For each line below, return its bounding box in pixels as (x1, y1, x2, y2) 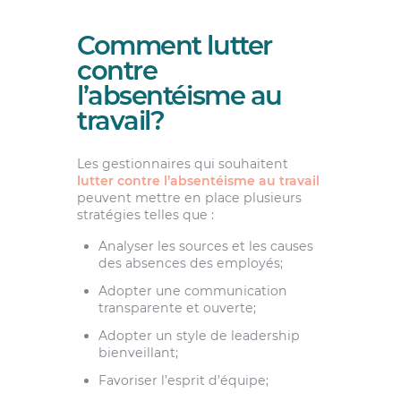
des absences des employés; (98, 254, 283, 271)
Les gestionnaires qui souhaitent (76, 155, 288, 172)
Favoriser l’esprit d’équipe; (98, 372, 269, 389)
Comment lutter (76, 29, 272, 61)
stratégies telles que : (76, 206, 214, 223)
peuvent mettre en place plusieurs (76, 189, 302, 206)
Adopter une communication (98, 283, 287, 300)
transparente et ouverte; (98, 300, 256, 317)
